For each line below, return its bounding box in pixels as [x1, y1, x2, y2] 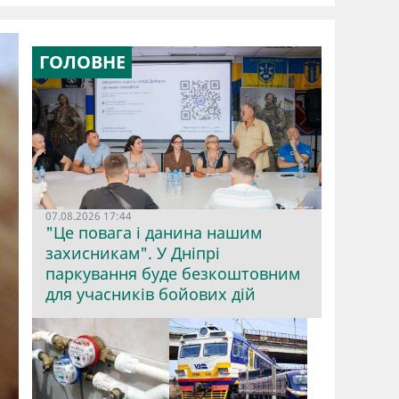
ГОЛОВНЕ [38, 49, 126, 74]
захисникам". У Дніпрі [45, 241, 220, 264]
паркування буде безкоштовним [45, 262, 300, 284]
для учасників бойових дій [45, 282, 256, 305]
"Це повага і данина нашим [45, 221, 262, 243]
